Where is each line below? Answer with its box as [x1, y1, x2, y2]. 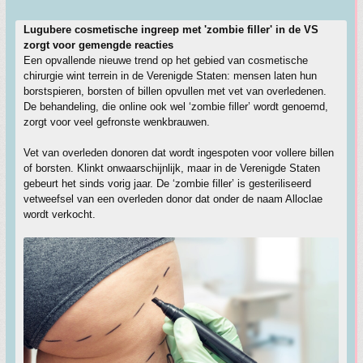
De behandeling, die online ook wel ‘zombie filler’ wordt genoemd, [23, 100, 328, 113]
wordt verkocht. [23, 208, 96, 220]
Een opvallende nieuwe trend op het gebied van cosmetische [23, 54, 308, 66]
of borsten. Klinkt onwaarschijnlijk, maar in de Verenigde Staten [23, 162, 320, 174]
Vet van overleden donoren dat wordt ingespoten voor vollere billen [23, 147, 334, 159]
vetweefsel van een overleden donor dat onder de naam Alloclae [23, 193, 322, 205]
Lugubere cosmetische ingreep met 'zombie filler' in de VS [23, 23, 318, 36]
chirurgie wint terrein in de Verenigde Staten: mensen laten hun [23, 70, 317, 82]
